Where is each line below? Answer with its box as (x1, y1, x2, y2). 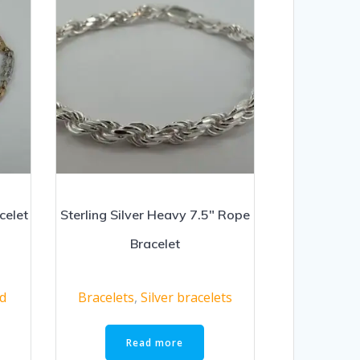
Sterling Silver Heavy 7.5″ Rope (59, 207, 250, 223)
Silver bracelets (140, 288, 232, 307)
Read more (126, 335, 184, 350)
